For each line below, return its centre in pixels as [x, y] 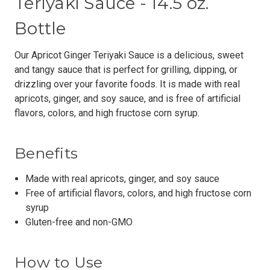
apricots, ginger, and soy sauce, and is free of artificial [127, 98]
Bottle [40, 28]
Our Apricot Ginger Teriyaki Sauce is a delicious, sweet [129, 55]
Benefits [46, 153]
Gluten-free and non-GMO [79, 222]
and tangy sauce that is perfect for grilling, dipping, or [126, 69]
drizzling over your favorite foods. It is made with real [127, 84]
